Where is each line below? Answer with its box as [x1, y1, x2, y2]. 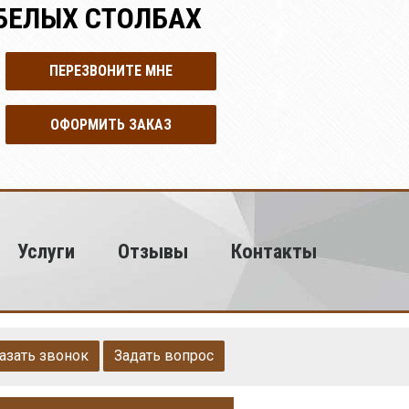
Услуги [17, 239, 76, 263]
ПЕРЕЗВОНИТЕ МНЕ [49, 62, 173, 80]
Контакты [231, 239, 317, 263]
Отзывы [118, 239, 189, 263]
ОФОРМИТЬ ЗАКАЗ [50, 115, 173, 133]
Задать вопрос [114, 347, 214, 364]
